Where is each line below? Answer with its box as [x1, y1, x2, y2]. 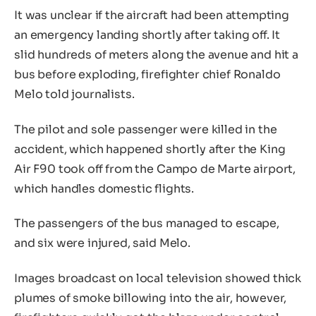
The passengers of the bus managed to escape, [14, 216, 279, 231]
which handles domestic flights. [14, 181, 195, 196]
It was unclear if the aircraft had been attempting [14, 8, 289, 23]
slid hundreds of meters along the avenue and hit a [14, 47, 298, 63]
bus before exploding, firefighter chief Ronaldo [14, 67, 281, 83]
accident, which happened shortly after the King [14, 141, 286, 157]
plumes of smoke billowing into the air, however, [14, 291, 287, 306]
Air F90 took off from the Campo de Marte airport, [14, 161, 296, 176]
